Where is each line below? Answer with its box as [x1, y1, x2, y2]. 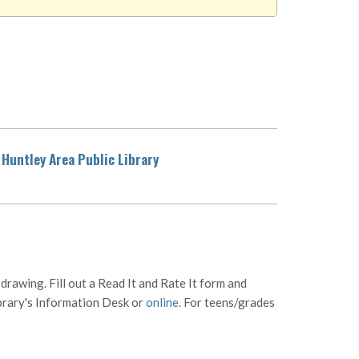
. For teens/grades [179, 295, 275, 310]
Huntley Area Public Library [2, 147, 159, 169]
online [146, 295, 179, 310]
